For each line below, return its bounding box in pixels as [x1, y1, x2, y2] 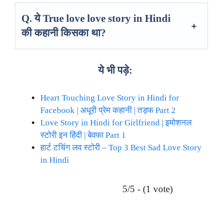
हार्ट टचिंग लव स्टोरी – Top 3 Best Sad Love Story [40, 142, 202, 152]
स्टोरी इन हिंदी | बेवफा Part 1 [40, 130, 126, 140]
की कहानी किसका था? [21, 26, 106, 39]
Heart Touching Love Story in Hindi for [40, 93, 179, 103]
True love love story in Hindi [43, 12, 171, 24]
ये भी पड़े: [98, 64, 132, 76]
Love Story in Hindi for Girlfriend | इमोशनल [40, 117, 192, 127]
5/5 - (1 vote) [122, 183, 173, 194]
